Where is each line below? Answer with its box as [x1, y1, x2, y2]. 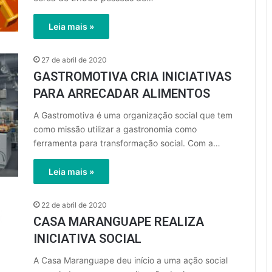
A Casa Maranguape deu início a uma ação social [33, 255, 228, 265]
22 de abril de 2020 [41, 200, 107, 209]
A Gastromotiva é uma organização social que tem [33, 110, 233, 120]
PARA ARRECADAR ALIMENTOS [33, 86, 210, 101]
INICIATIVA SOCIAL [33, 231, 141, 246]
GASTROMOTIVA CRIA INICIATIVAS [33, 69, 231, 84]
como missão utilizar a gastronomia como [33, 124, 197, 134]
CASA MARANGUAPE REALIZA [33, 214, 204, 229]
